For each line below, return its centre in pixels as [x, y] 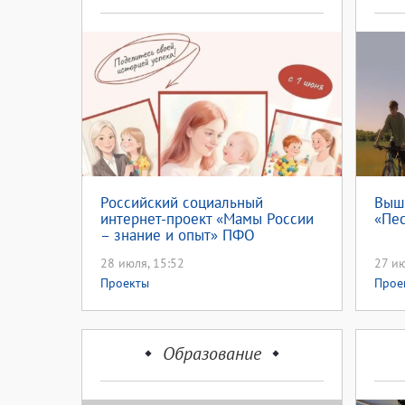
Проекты [125, 283]
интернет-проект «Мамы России [207, 219]
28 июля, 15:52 [142, 263]
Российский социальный [182, 202]
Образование [212, 353]
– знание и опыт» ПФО [178, 235]
